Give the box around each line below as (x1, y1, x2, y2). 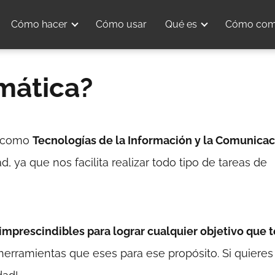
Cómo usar (96, 18, 147, 30)
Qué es (165, 18, 197, 30)
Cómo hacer (11, 18, 68, 30)
